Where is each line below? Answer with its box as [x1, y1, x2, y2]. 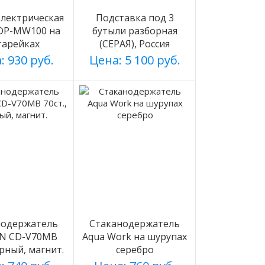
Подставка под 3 [95, 11, 174, 24]
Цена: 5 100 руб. [89, 52, 180, 68]
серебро [115, 243, 154, 256]
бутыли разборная [92, 24, 177, 37]
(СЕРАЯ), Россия [99, 37, 170, 50]
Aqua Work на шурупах [82, 230, 187, 243]
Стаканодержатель [89, 217, 180, 230]
